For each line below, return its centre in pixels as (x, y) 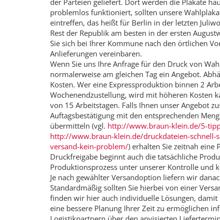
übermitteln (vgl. (79, 126)
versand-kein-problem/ (89, 147)
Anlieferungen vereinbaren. (96, 54)
